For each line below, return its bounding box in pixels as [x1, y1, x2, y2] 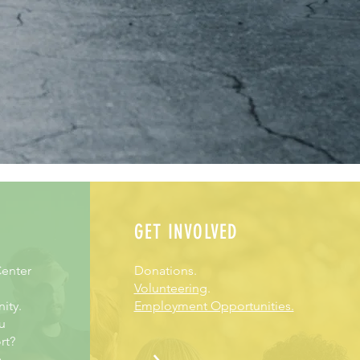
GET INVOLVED [133, 220, 239, 243]
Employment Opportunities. [133, 298, 294, 313]
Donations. [133, 263, 200, 278]
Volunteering [133, 280, 207, 296]
